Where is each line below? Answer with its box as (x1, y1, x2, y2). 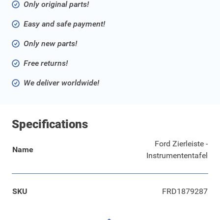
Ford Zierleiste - (155, 139, 208, 149)
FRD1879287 (162, 187, 208, 196)
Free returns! (24, 58, 68, 68)
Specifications (12, 117, 88, 132)
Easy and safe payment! (24, 19, 105, 29)
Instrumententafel (146, 151, 208, 161)
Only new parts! (24, 39, 77, 49)
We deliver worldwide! (24, 78, 99, 88)
